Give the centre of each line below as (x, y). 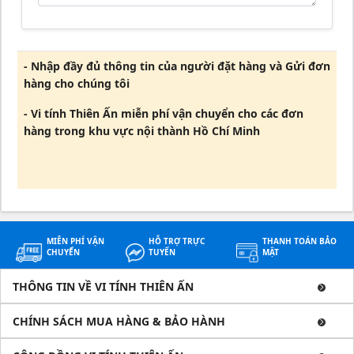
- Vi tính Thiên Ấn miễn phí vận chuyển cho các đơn (164, 113)
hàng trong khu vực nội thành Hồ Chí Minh (142, 131)
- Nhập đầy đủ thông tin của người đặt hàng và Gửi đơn (177, 66)
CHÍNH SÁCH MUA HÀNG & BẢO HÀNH (119, 321)
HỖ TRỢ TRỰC (177, 241)
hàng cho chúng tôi (77, 83)
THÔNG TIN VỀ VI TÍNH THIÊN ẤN (103, 286)
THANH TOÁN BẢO (300, 241)
